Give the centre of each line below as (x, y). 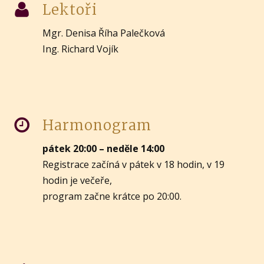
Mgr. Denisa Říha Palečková (104, 33)
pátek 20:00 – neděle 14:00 (104, 149)
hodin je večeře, (77, 181)
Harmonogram (97, 126)
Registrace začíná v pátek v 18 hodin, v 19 (134, 165)
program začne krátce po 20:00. (112, 197)
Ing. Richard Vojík (81, 49)
